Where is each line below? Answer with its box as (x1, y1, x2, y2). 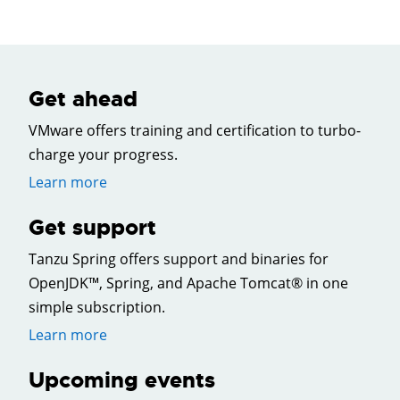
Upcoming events (29, 366, 215, 396)
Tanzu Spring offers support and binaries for (29, 249, 329, 270)
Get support (29, 213, 156, 243)
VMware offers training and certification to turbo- (29, 121, 361, 141)
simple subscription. (29, 297, 165, 318)
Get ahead (29, 85, 137, 114)
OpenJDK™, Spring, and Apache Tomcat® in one (29, 273, 348, 294)
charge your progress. (29, 145, 178, 165)
